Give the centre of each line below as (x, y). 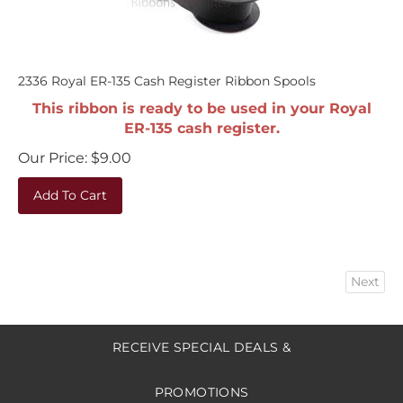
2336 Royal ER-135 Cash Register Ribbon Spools (167, 72)
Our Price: (53, 149)
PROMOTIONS (201, 383)
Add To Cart (70, 186)
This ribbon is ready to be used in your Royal (201, 99)
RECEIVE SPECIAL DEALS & (201, 338)
